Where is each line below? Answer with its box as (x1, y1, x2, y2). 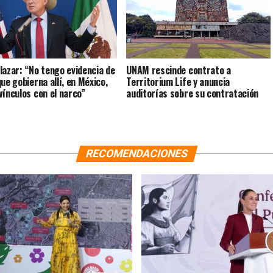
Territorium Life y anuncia (126, 74, 230, 90)
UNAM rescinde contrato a (126, 63, 231, 78)
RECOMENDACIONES (83, 147, 190, 160)
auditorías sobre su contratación (126, 86, 259, 101)
